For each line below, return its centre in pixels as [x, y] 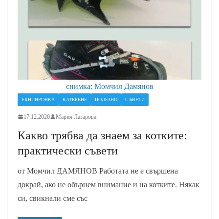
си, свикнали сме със [53, 198]
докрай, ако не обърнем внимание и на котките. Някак [109, 184]
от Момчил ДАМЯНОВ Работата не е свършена [98, 171]
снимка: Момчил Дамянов [109, 86]
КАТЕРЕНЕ [75, 99]
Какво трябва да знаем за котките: [102, 135]
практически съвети [68, 150]
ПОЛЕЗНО [106, 99]
